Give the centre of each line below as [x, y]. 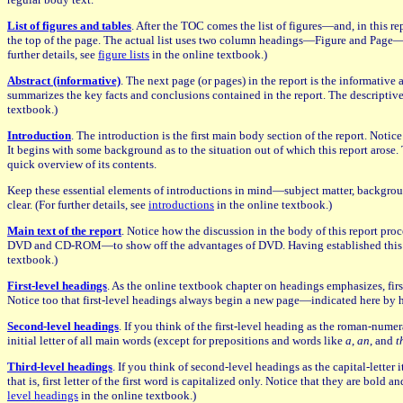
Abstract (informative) [64, 80]
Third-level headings [60, 366]
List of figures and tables [69, 25]
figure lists [124, 54]
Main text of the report [64, 230]
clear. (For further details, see [78, 204]
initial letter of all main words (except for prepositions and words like [176, 340]
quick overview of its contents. [82, 164]
